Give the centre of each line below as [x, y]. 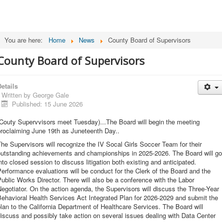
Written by [17, 95]
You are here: [26, 40]
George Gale [51, 95]
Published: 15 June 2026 [48, 104]
